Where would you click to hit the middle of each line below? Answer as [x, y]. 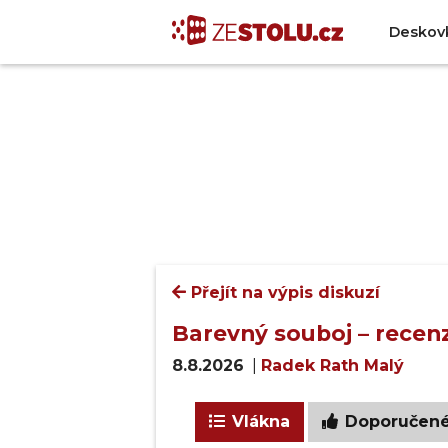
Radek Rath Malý [332, 365]
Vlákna [258, 421]
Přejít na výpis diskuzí [283, 292]
